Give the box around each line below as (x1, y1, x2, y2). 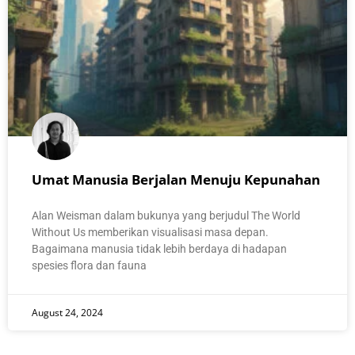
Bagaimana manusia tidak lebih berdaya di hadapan (32, 242, 287, 255)
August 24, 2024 (32, 305, 103, 319)
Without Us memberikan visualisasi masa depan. (32, 225, 269, 239)
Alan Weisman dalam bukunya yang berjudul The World (32, 208, 300, 222)
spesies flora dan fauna (32, 258, 147, 272)
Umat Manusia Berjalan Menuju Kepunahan (32, 170, 320, 189)
